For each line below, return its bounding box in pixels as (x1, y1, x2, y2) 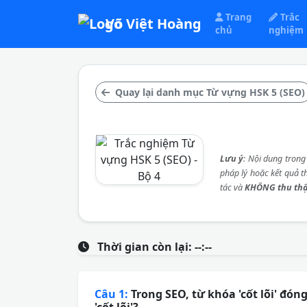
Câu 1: (95, 286, 128, 302)
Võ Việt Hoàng (106, 14, 201, 33)
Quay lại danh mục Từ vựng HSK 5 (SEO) (112, 86, 305, 99)
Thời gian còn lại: (95, 239, 195, 254)
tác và (219, 182, 245, 193)
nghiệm (269, 24, 304, 36)
